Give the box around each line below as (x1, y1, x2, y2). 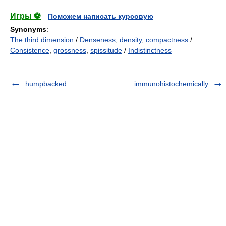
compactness (146, 36, 188, 44)
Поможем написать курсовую (48, 12, 153, 20)
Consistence (10, 46, 49, 54)
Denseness (80, 36, 116, 44)
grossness (53, 46, 86, 54)
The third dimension (10, 36, 74, 44)
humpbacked (25, 80, 67, 88)
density (120, 36, 142, 44)
